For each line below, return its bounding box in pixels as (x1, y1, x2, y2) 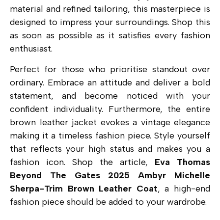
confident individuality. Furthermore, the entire (10, 103, 210, 114)
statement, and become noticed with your (10, 90, 210, 101)
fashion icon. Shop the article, (10, 156, 155, 167)
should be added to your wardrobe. (67, 196, 207, 207)
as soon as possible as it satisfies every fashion (10, 30, 210, 41)
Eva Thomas (155, 156, 210, 167)
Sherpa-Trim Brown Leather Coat (10, 183, 158, 194)
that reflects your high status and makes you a (10, 143, 210, 154)
